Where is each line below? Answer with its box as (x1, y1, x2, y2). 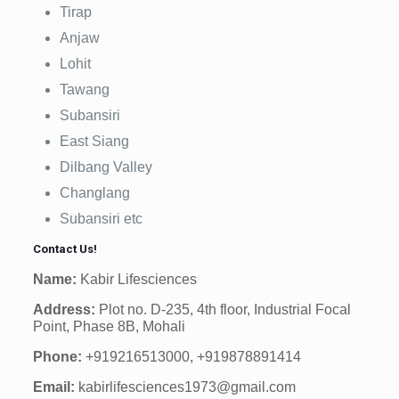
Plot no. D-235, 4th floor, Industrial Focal (94, 302, 351, 318)
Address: (32, 302, 95, 318)
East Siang (59, 134, 129, 150)
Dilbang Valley (59, 159, 152, 175)
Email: (32, 379, 75, 395)
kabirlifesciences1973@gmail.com (74, 379, 296, 395)
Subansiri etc (59, 211, 142, 227)
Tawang (59, 82, 110, 98)
